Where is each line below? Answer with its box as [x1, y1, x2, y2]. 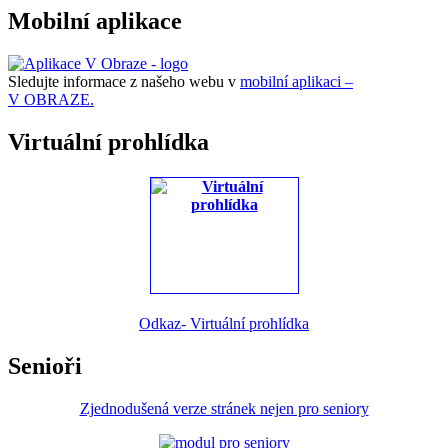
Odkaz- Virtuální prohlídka [139, 315, 309, 333]
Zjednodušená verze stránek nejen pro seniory [79, 400, 369, 418]
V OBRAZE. [8, 90, 94, 108]
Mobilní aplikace [8, 7, 182, 34]
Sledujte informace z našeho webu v [8, 72, 240, 90]
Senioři [8, 353, 82, 380]
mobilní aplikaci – [240, 72, 353, 90]
